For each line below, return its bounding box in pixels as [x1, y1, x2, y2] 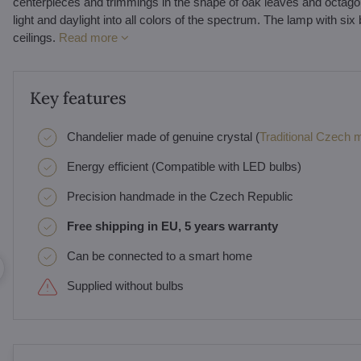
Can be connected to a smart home [66, 249, 252, 263]
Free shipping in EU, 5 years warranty [66, 219, 278, 233]
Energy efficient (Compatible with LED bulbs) [66, 160, 301, 173]
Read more [58, 31, 118, 44]
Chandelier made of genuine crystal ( [66, 130, 259, 143]
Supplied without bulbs [66, 279, 184, 293]
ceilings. [12, 31, 59, 44]
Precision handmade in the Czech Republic [66, 189, 293, 203]
